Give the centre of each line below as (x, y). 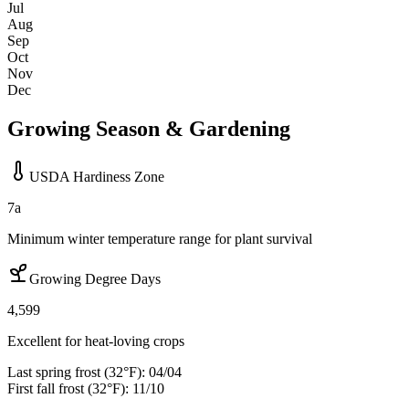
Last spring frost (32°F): (76, 372)
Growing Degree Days (95, 279)
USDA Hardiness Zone (97, 177)
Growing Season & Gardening (149, 129)
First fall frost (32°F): (68, 389)
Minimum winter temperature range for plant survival (160, 239)
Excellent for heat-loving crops (96, 341)
